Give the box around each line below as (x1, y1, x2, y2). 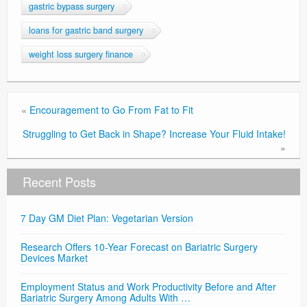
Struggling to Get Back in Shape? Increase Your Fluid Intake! (23, 127, 286, 141)
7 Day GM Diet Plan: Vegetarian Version (21, 211, 193, 225)
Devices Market (21, 251, 88, 265)
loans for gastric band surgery (29, 24, 143, 37)
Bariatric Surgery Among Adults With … (21, 291, 191, 305)
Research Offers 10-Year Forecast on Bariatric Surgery (21, 240, 258, 254)
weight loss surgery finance (29, 48, 133, 61)
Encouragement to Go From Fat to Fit (29, 103, 193, 117)
